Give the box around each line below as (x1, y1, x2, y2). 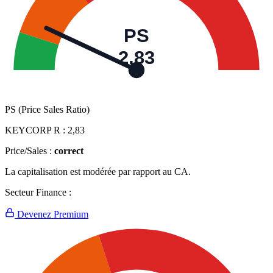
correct (54, 146, 83, 157)
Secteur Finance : (5, 187, 71, 198)
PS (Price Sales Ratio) (5, 104, 90, 115)
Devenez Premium (15, 209, 88, 220)
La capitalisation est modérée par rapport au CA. (5, 166, 191, 177)
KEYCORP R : (5, 125, 68, 136)
